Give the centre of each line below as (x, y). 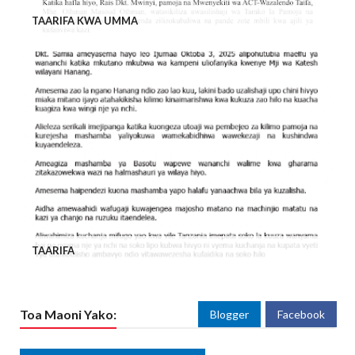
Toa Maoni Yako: (68, 314)
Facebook (301, 314)
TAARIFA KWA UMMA (85, 21)
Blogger (229, 314)
